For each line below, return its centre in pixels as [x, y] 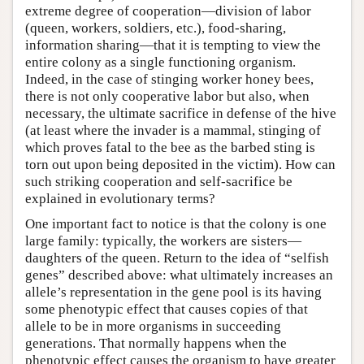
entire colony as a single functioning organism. [160, 62]
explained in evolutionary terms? [120, 198]
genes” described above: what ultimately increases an [179, 275]
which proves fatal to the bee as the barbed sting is [170, 147]
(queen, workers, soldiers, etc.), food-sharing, [156, 28]
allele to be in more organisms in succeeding [153, 326]
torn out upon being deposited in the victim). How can [180, 164]
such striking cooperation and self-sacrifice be [159, 181]
